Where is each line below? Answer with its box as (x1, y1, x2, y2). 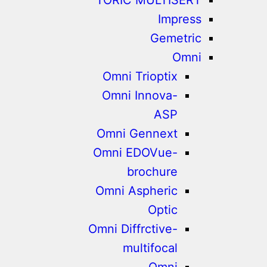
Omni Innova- (102, 88, 178, 103)
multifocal (123, 240, 178, 255)
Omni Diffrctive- (88, 221, 178, 236)
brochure (127, 164, 178, 179)
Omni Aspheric (95, 183, 178, 198)
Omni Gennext (97, 126, 178, 141)
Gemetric (150, 30, 202, 45)
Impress (158, 11, 202, 26)
